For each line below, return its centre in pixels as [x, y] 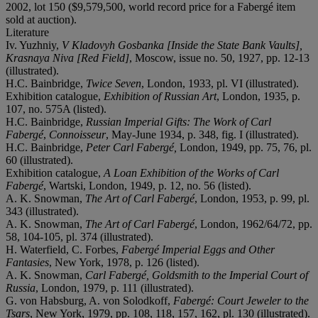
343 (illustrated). [42, 211]
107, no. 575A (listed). [56, 109]
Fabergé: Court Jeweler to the [241, 300]
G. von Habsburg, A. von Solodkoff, [89, 300]
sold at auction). [41, 19]
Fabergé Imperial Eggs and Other [198, 249]
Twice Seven [114, 83]
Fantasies [27, 262]
